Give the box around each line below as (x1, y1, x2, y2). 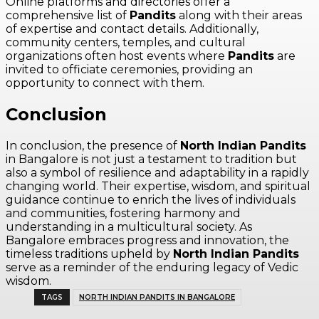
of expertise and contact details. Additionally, (6, 22, 258, 36)
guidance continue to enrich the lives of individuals (6, 193, 296, 207)
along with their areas (176, 9, 302, 23)
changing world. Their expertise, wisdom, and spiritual (6, 179, 310, 194)
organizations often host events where (6, 49, 228, 63)
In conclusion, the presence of (6, 139, 180, 153)
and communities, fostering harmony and (6, 206, 241, 221)
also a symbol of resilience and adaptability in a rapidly (6, 166, 309, 180)
